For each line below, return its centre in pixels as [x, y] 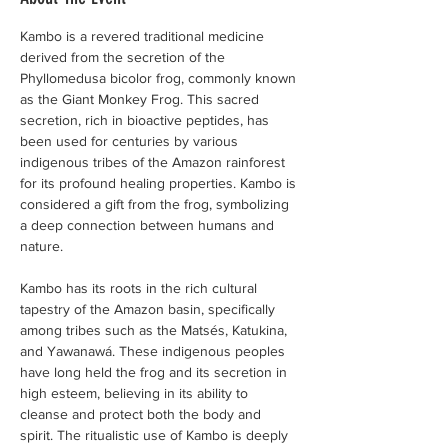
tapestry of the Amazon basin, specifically [149, 309]
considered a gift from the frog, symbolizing [156, 204]
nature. [41, 246]
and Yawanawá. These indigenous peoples [154, 351]
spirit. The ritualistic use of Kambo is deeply [156, 435]
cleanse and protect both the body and [142, 414]
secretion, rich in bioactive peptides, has [146, 120]
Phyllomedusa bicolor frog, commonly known [160, 78]
